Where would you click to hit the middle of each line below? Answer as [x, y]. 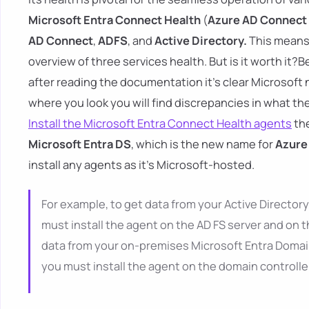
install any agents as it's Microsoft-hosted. [141, 165]
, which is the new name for [203, 144]
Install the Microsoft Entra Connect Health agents [160, 123]
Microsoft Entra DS [80, 144]
